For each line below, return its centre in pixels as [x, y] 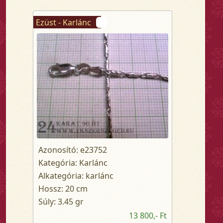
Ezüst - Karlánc [63, 22]
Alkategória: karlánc [76, 176]
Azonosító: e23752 [73, 150]
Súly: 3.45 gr [61, 202]
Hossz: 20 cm [63, 189]
